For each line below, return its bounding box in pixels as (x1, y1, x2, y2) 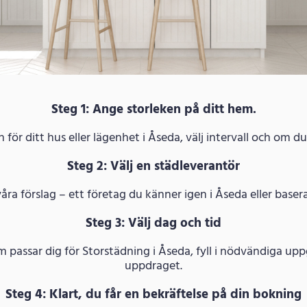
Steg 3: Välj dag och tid (86, 212, 221, 234)
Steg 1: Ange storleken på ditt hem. (51, 99, 256, 120)
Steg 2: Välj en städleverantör (67, 156, 240, 177)
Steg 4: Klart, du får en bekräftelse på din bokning (5, 284, 302, 305)
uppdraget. (125, 256, 182, 276)
